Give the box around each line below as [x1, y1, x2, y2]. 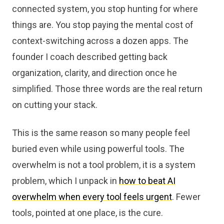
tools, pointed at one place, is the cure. [12, 207, 163, 218]
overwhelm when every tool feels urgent [12, 191, 172, 202]
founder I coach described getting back [12, 51, 167, 62]
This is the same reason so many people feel [12, 127, 190, 138]
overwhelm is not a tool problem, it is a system [12, 159, 195, 170]
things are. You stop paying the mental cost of [12, 19, 193, 30]
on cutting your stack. [12, 99, 97, 110]
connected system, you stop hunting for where [12, 3, 198, 14]
